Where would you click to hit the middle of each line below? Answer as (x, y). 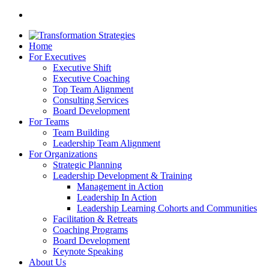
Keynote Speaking (88, 251)
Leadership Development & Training (122, 176)
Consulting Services (91, 100)
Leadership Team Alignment (107, 143)
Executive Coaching (91, 78)
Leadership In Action (117, 197)
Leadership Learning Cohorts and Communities (167, 208)
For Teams (49, 122)
